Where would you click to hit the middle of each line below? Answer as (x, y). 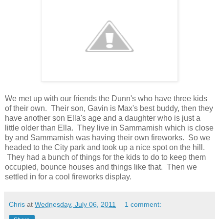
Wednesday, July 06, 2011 (75, 204)
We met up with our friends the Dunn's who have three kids (106, 98)
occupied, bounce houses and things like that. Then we (101, 167)
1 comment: (143, 204)
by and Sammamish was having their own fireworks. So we (108, 137)
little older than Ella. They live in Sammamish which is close (109, 128)
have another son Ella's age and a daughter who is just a (103, 118)
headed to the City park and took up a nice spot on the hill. (105, 147)
